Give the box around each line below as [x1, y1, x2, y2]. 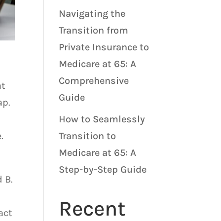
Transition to [59, 130, 116, 142]
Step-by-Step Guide [59, 163, 147, 175]
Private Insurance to [59, 41, 149, 53]
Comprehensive [59, 74, 129, 86]
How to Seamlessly [59, 113, 146, 125]
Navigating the [59, 7, 126, 19]
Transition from [59, 24, 129, 36]
